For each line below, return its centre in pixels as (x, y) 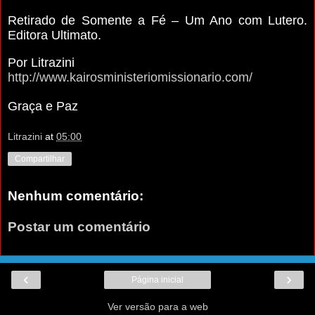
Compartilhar (40, 159)
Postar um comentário (79, 226)
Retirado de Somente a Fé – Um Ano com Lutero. (157, 20)
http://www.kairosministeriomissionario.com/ (130, 77)
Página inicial (157, 280)
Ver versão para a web (157, 307)
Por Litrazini (41, 62)
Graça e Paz (43, 106)
